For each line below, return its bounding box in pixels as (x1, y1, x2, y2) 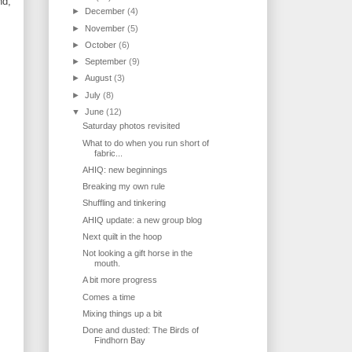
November (85, 23, 128, 33)
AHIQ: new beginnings (82, 164, 168, 174)
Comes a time (82, 291, 136, 302)
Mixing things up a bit (82, 308, 163, 318)
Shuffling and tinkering (82, 198, 167, 208)
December (85, 6, 128, 16)
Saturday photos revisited (82, 121, 181, 131)
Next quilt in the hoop (82, 231, 163, 241)
